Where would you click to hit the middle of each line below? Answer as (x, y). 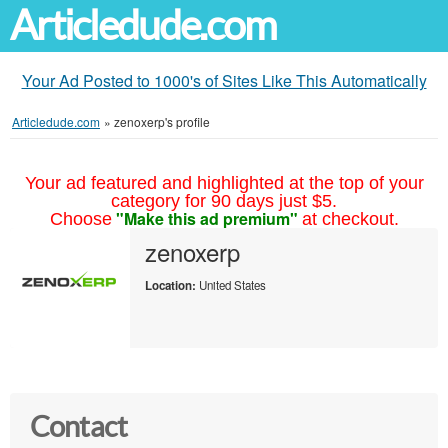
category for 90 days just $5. (224, 201)
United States (231, 285)
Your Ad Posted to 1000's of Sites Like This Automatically (224, 80)
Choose (80, 219)
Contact (78, 427)
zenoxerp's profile (162, 121)
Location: (170, 285)
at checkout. (350, 219)
